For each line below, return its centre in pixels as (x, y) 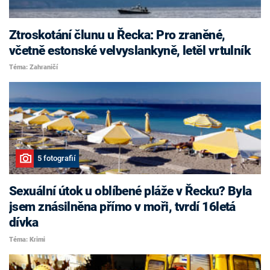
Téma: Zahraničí (33, 67)
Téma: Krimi (27, 239)
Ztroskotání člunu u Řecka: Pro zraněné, (117, 35)
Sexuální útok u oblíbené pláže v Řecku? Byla (130, 191)
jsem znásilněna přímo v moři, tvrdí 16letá (122, 207)
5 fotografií (56, 159)
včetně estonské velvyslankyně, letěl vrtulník (130, 50)
